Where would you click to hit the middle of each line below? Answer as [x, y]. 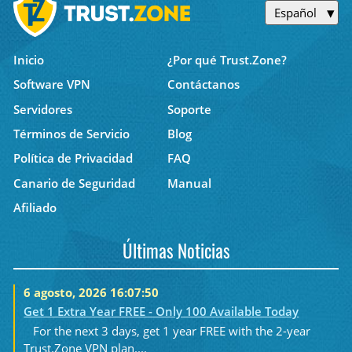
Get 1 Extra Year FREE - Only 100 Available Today [161, 311]
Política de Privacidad [73, 158]
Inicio [28, 59]
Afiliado [35, 207]
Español [295, 12]
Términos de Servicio [71, 133]
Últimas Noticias [176, 254]
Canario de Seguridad [74, 183]
